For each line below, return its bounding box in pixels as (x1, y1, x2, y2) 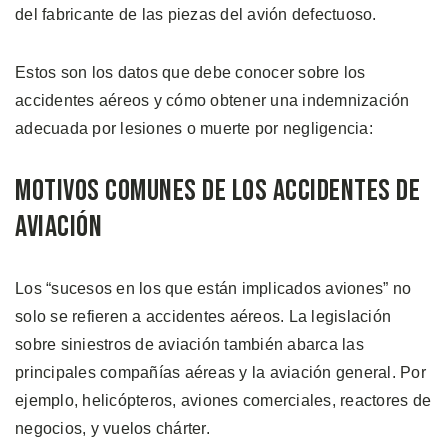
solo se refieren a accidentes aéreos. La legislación (15, 307, 391, 325)
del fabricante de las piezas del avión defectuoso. (15, 5, 377, 23)
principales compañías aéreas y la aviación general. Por (15, 363, 426, 381)
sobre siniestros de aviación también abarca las (15, 335, 364, 353)
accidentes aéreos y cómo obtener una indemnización (15, 91, 410, 109)
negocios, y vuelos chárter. (15, 419, 210, 437)
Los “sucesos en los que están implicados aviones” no (15, 279, 411, 297)
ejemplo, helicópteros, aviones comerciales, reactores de (15, 391, 431, 409)
